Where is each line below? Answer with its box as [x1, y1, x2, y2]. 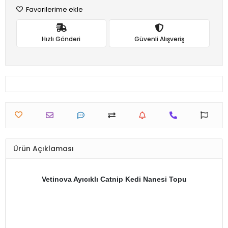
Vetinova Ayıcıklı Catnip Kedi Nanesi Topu [41, 175, 187, 183]
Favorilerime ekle [24, 5, 83, 14]
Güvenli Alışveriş [134, 34, 184, 43]
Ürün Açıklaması [13, 143, 74, 154]
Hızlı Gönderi [42, 34, 81, 43]
